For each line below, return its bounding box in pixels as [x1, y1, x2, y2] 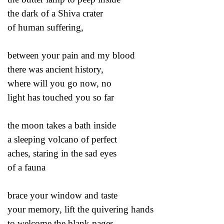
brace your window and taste [7, 189, 120, 200]
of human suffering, [7, 21, 86, 32]
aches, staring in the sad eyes [7, 147, 119, 158]
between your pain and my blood [7, 49, 137, 60]
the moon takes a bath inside [7, 119, 118, 130]
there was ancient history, [7, 63, 106, 74]
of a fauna [7, 161, 48, 172]
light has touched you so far [7, 91, 116, 102]
